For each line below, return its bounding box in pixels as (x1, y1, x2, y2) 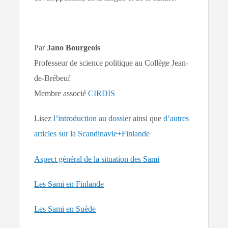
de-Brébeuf (34, 74, 71, 83)
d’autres (163, 114, 189, 123)
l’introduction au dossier (53, 114, 131, 123)
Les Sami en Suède (34, 204, 96, 213)
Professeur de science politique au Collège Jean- (34, 59, 189, 68)
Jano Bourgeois (47, 43, 101, 52)
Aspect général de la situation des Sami (34, 154, 160, 163)
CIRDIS (88, 89, 116, 98)
